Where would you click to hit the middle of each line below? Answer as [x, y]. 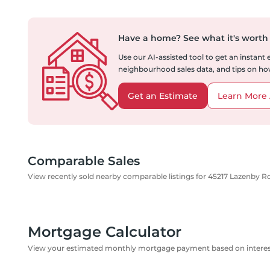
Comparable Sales [84, 161]
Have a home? [149, 38]
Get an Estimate [163, 96]
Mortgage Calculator [105, 232]
